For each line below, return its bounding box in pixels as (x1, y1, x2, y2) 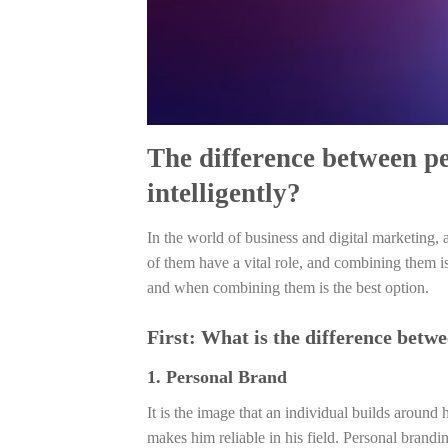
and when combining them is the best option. (147, 278, 429, 296)
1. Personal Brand (147, 366, 287, 387)
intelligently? (147, 178, 301, 209)
